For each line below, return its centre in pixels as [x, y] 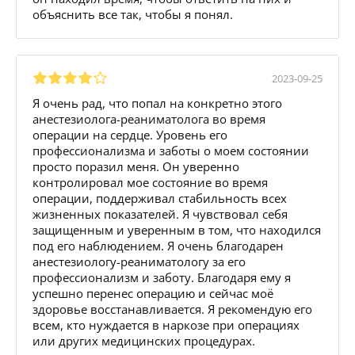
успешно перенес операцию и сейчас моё [153, 293]
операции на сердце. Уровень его [130, 134]
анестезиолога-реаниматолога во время [149, 118]
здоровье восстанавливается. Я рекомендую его [172, 309]
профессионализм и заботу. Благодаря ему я [162, 277]
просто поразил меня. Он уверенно [136, 166]
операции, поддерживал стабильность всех [160, 198]
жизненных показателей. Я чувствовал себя [160, 214]
